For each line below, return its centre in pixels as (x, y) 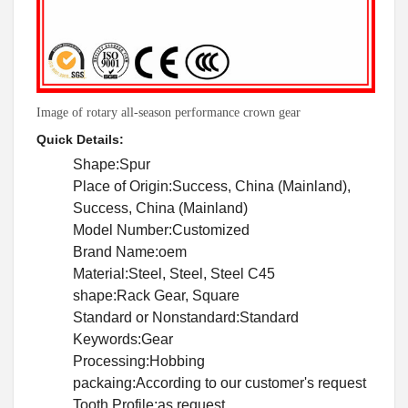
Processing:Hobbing (139, 361)
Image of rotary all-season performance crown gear (168, 112)
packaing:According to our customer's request (219, 382)
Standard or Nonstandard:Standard (186, 317)
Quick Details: (80, 139)
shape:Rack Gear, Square (156, 295)
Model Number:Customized (161, 229)
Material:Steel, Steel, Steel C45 (174, 273)
